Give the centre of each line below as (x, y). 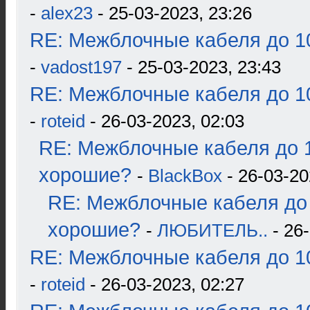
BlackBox (185, 176)
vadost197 (81, 67)
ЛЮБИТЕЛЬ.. (212, 230)
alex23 (67, 13)
